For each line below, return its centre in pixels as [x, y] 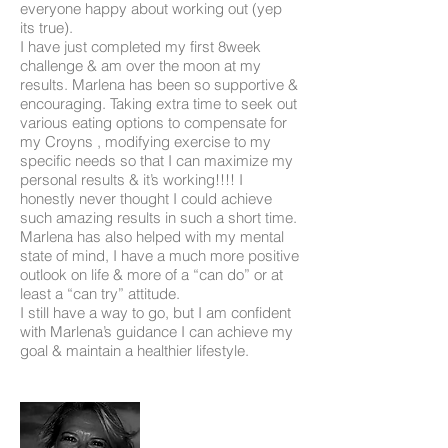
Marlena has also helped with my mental [152, 237]
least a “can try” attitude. [102, 294]
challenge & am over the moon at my [140, 66]
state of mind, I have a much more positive [159, 256]
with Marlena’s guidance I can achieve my [156, 332]
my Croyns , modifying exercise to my [145, 142]
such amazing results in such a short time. [158, 218]
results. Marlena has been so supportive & [159, 85]
